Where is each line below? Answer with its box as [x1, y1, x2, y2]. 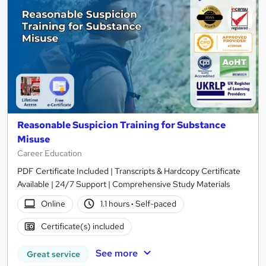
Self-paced [134, 198, 177, 210]
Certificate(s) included [40, 221, 124, 232]
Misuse [17, 132, 50, 145]
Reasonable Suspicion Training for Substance [17, 118, 226, 131]
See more [95, 246, 138, 259]
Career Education [17, 147, 82, 159]
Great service [27, 248, 80, 259]
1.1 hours [100, 198, 132, 210]
